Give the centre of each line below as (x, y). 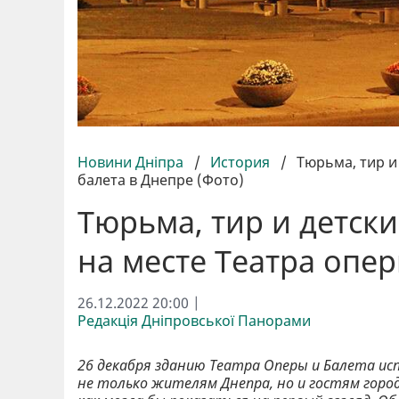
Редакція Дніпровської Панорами (194, 320)
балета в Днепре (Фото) (161, 179)
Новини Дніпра (132, 162)
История (240, 162)
